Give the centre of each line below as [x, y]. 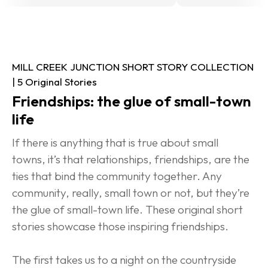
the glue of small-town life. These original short [129, 209]
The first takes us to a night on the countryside [125, 259]
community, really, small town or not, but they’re [132, 192]
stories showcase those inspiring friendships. [120, 226]
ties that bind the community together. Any [118, 176]
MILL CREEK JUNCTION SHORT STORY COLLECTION [134, 66]
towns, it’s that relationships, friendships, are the [132, 159]
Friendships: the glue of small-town [133, 101]
